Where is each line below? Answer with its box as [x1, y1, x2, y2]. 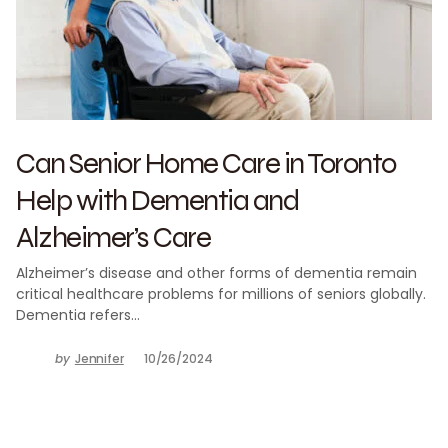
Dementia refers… [16, 305, 140, 325]
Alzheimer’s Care [16, 218, 210, 255]
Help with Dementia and [16, 181, 298, 218]
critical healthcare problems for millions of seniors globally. [16, 284, 426, 304]
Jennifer [74, 350, 124, 367]
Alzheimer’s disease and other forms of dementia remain [16, 263, 417, 283]
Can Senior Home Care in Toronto [16, 144, 396, 181]
